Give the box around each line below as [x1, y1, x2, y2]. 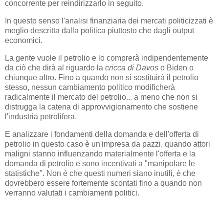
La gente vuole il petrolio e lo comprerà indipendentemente [5, 53, 208, 62]
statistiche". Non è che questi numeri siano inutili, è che [5, 169, 196, 177]
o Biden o [158, 63, 194, 72]
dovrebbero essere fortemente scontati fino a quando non [5, 178, 202, 187]
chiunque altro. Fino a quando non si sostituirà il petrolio [5, 73, 198, 82]
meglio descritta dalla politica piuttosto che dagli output [5, 26, 194, 35]
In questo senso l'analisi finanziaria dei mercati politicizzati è [5, 17, 213, 25]
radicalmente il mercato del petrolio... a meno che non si [5, 92, 197, 101]
